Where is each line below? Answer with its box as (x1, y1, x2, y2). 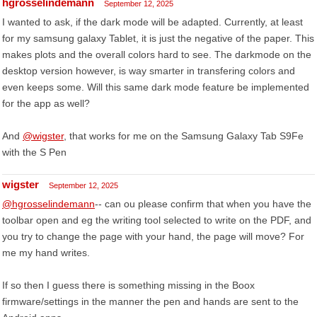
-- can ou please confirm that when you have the (95, 198, 311, 209)
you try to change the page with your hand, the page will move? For (2, 231, 304, 242)
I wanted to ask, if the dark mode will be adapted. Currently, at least (2, 16, 303, 28)
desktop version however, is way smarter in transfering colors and (2, 65, 295, 76)
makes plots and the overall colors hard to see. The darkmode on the (2, 49, 311, 60)
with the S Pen (2, 146, 67, 158)
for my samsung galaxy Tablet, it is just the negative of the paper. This (2, 33, 314, 44)
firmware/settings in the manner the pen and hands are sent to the (2, 296, 299, 307)
